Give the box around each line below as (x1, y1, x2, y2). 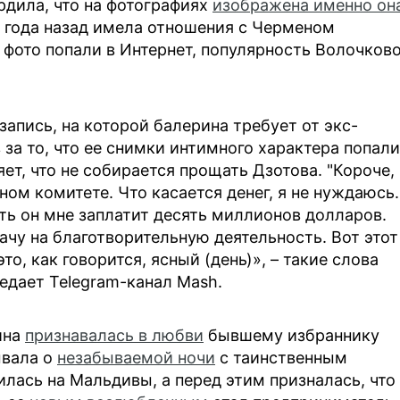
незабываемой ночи (57, 348, 215, 367)
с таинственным (215, 348, 347, 367)
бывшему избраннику (204, 326, 379, 345)
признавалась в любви (25, 326, 204, 345)
